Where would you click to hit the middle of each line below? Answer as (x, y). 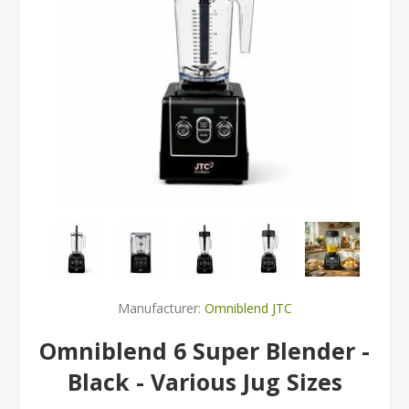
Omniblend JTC (248, 308)
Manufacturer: (159, 308)
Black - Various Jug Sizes (204, 382)
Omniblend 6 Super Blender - (204, 351)
